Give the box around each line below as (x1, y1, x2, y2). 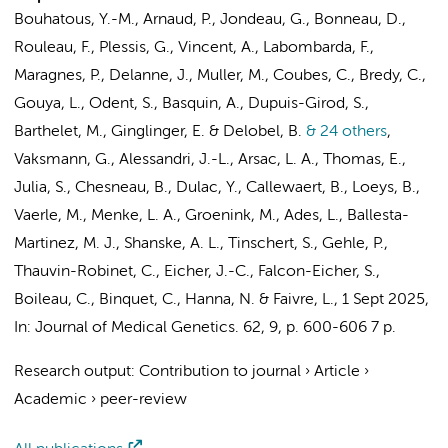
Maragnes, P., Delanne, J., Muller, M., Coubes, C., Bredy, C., (14, 68, 426, 84)
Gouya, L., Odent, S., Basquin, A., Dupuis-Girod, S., (14, 96, 369, 112)
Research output (14, 364, 131, 380)
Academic (14, 392, 87, 408)
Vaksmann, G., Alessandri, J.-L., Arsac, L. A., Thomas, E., (14, 152, 406, 168)
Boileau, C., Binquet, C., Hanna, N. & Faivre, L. (14, 292, 334, 308)
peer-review (100, 392, 187, 408)
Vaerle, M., (14, 208, 91, 224)
